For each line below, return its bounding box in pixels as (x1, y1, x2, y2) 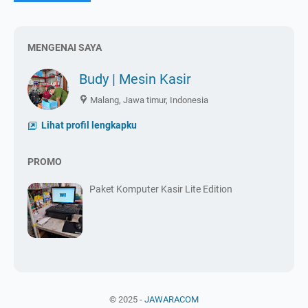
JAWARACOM (144, 294, 199, 305)
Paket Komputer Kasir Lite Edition (89, 183, 232, 195)
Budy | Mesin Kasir (79, 70, 191, 87)
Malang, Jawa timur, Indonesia (90, 94, 208, 105)
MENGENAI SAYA (27, 41, 102, 53)
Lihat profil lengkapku (39, 119, 137, 131)
